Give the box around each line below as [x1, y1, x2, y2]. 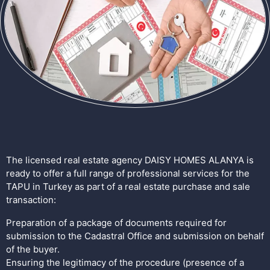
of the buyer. [6, 243, 60, 256]
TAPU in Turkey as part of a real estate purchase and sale [6, 181, 250, 193]
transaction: [6, 194, 56, 206]
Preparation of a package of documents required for [6, 217, 227, 229]
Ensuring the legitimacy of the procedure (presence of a [6, 257, 244, 269]
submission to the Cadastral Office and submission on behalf [6, 230, 264, 242]
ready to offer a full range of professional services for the [6, 168, 250, 180]
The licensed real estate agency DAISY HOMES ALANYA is [6, 154, 254, 166]
